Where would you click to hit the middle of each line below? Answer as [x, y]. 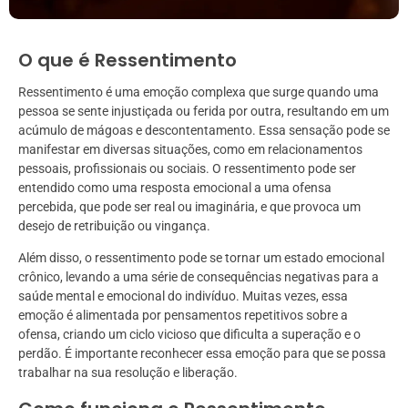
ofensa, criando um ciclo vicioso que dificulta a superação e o [189, 335]
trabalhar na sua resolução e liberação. [128, 373]
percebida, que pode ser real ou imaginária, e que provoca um [189, 207]
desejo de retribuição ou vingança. [114, 226]
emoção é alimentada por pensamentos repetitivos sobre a [183, 316]
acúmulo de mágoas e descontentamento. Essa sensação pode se [204, 131]
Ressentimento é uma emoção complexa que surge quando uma [199, 92]
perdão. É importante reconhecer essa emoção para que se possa [202, 354]
